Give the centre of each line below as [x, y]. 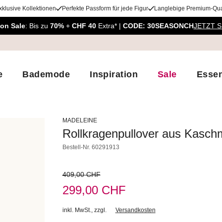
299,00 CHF [94, 190]
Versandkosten [135, 210]
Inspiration [114, 74]
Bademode [46, 74]
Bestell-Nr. [77, 147]
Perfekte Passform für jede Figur [105, 8]
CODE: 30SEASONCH [158, 26]
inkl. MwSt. [77, 210]
